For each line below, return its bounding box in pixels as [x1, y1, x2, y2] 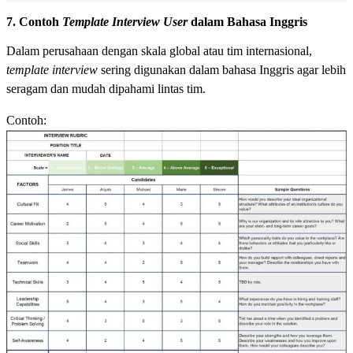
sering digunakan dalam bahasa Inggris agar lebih [98, 63, 346, 77]
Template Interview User [62, 15, 188, 29]
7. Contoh [6, 15, 62, 29]
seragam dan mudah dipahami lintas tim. [6, 82, 206, 96]
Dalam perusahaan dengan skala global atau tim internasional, [6, 44, 312, 58]
